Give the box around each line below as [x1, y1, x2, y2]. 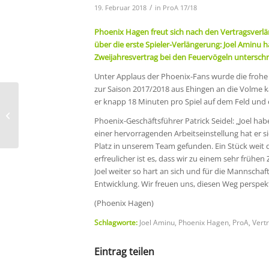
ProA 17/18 [163, 3, 197, 12]
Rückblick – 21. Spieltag [21, 103, 103, 114]
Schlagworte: [94, 217, 138, 227]
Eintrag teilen [94, 244, 154, 258]
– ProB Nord [21, 116, 65, 127]
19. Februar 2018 [94, 3, 147, 12]
